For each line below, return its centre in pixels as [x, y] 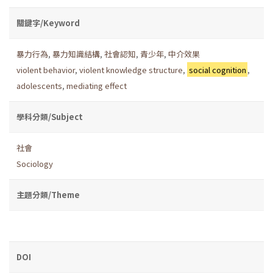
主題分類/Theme [48, 194]
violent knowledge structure [131, 69]
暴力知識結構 [76, 54]
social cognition [217, 69]
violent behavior [46, 69]
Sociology [35, 163]
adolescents [39, 85]
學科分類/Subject [50, 116]
